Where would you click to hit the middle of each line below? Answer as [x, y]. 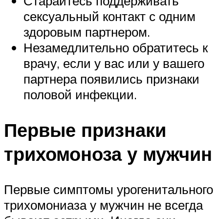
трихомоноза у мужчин [108, 153]
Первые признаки [85, 130]
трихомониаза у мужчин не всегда [103, 205]
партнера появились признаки [111, 78]
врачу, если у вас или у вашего [114, 63]
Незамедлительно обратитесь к [116, 47]
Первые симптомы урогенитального [109, 189]
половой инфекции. [80, 94]
